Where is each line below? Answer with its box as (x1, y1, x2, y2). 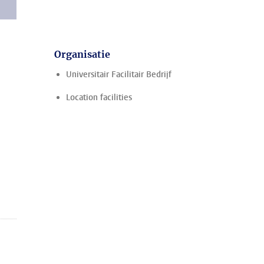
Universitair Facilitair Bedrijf (66, 69, 171, 80)
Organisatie (54, 48, 110, 60)
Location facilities (66, 92, 132, 103)
